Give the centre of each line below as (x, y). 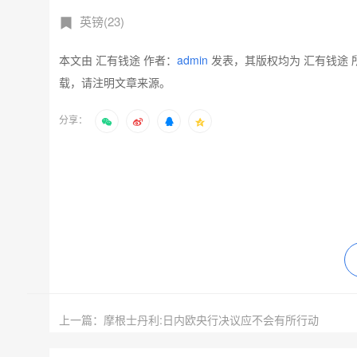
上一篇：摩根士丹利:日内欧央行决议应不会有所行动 (189, 319)
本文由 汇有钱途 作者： (118, 59)
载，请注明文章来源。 (115, 82)
